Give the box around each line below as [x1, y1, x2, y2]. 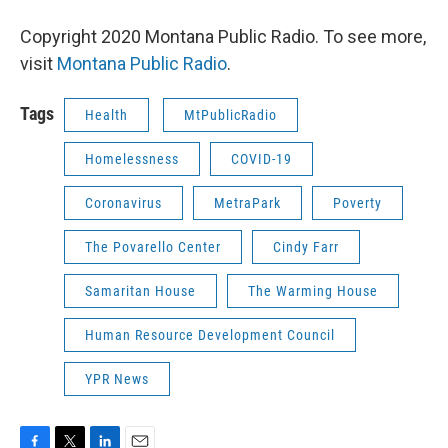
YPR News [85, 370, 149, 387]
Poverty [333, 194, 382, 211]
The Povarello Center [85, 238, 221, 255]
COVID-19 [231, 150, 292, 167]
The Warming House [248, 282, 378, 299]
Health [85, 106, 128, 123]
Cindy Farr [273, 238, 339, 255]
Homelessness [85, 150, 179, 167]
